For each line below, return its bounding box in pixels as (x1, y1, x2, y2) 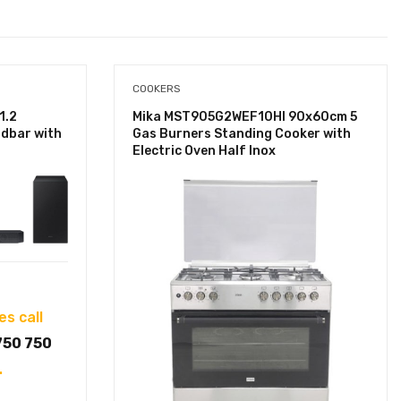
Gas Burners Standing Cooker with (132, 125, 351, 141)
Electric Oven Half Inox (132, 142, 276, 158)
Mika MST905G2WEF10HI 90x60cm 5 (132, 108, 357, 124)
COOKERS (132, 81, 181, 95)
